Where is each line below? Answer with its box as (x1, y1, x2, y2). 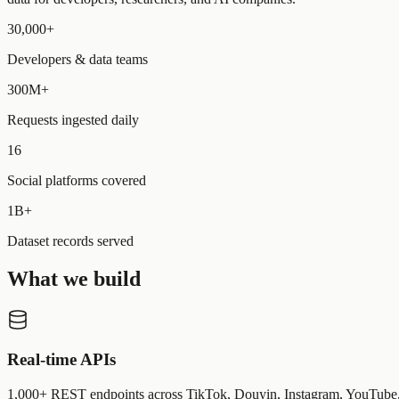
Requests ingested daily (7, 111, 139, 127)
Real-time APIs (7, 350, 116, 370)
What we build (7, 266, 141, 290)
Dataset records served (7, 232, 134, 248)
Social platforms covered (7, 172, 146, 188)
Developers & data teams (7, 51, 148, 67)
